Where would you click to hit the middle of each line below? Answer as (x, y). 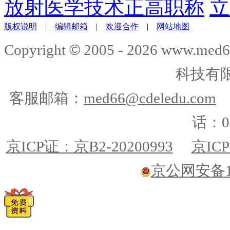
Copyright (37, 50)
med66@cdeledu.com (150, 98)
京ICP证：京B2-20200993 (89, 146)
